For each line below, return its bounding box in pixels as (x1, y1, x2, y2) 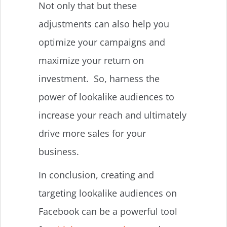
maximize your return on (39, 54, 144, 66)
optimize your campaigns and (39, 35, 165, 48)
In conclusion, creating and (39, 168, 154, 181)
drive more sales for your (39, 127, 146, 139)
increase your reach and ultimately (39, 108, 186, 121)
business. (39, 145, 82, 158)
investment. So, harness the (39, 72, 160, 85)
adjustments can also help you (39, 17, 169, 30)
